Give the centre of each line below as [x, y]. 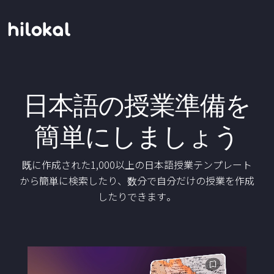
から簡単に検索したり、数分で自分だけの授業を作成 [137, 180]
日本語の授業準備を [137, 105]
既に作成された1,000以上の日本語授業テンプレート [137, 165]
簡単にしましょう [137, 136]
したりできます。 [137, 196]
